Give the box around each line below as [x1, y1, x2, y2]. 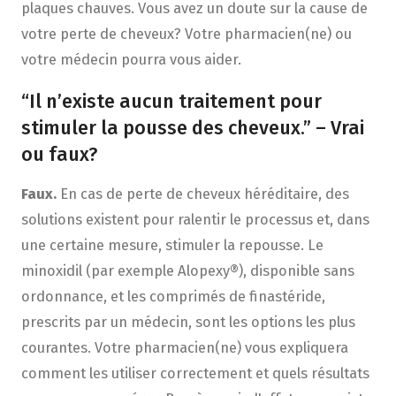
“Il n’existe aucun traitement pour [20, 90, 322, 114]
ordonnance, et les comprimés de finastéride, [20, 286, 325, 305]
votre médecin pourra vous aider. [20, 50, 241, 69]
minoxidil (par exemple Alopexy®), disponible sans [20, 261, 354, 279]
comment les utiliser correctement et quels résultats [20, 363, 369, 382]
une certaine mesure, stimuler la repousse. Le [20, 235, 324, 254]
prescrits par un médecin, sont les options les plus [20, 312, 355, 331]
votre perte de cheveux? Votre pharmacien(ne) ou [20, 25, 352, 43]
